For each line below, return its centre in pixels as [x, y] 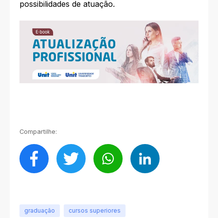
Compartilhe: [38, 131]
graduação [40, 210]
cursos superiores [95, 210]
